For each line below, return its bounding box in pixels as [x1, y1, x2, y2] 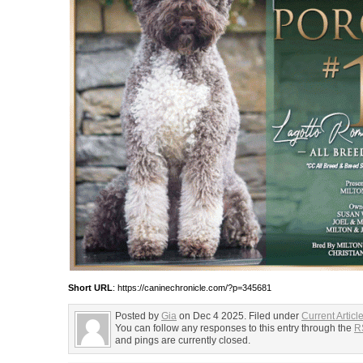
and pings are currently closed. [115, 335, 250, 346]
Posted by [115, 310, 161, 322]
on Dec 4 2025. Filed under [177, 310, 301, 322]
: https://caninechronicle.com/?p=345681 [113, 283, 271, 293]
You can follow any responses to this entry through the [115, 322, 354, 334]
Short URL [68, 283, 113, 293]
